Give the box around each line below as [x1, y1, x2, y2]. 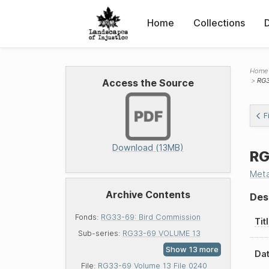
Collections [193, 16, 245, 29]
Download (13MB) [112, 142, 184, 153]
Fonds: [75, 213, 101, 222]
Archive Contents [106, 189, 190, 201]
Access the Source [102, 77, 194, 89]
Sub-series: [77, 229, 122, 238]
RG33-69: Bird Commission [101, 213, 201, 222]
